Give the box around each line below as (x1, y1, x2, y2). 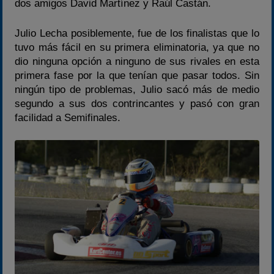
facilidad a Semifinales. (15, 111, 121, 124)
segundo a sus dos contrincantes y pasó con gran (15, 97, 259, 109)
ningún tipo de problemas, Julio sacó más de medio (15, 83, 259, 95)
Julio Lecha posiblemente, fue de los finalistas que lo (15, 27, 259, 39)
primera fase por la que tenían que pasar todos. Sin (15, 69, 259, 81)
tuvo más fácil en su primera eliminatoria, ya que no (15, 41, 259, 53)
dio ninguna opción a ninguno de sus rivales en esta (15, 55, 259, 67)
